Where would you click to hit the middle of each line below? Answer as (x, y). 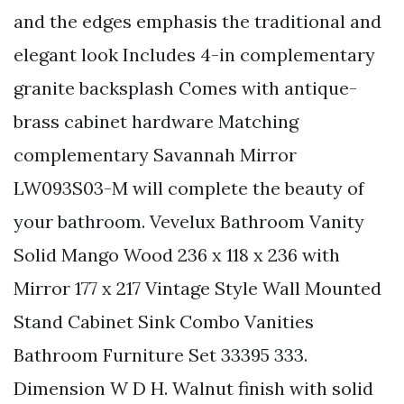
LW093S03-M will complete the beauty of (189, 188)
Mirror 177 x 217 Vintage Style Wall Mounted (197, 289)
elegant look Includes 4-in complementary (194, 55)
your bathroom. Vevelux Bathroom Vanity (189, 222)
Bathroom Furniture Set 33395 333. (161, 355)
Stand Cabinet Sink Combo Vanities (164, 322)
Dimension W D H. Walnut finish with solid (193, 389)
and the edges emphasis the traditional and (197, 22)
